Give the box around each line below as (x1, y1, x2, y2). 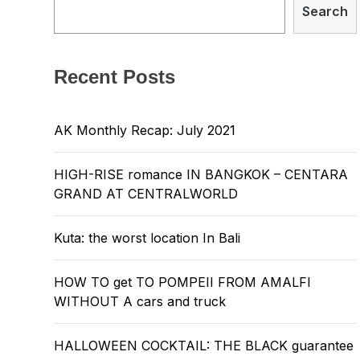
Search (302, 3, 349, 19)
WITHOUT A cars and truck (54, 293, 226, 309)
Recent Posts (54, 66, 175, 88)
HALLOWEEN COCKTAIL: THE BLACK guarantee (54, 337, 354, 354)
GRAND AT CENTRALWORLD (54, 186, 238, 202)
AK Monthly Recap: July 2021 (54, 122, 235, 138)
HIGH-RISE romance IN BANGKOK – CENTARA (54, 166, 348, 182)
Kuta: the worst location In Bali (54, 230, 240, 246)
